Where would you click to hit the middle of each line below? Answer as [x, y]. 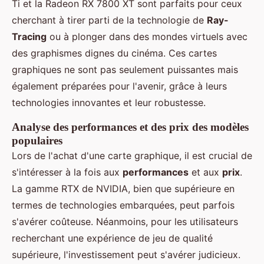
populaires [37, 141]
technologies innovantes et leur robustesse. [109, 103]
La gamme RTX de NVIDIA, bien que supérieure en [123, 189]
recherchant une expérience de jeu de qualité [112, 238]
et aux [205, 172]
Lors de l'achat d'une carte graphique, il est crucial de [132, 156]
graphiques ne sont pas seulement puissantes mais [125, 70]
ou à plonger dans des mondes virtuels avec [147, 37]
